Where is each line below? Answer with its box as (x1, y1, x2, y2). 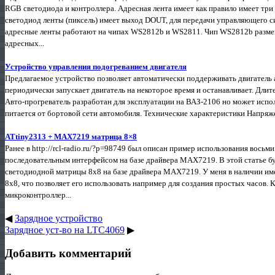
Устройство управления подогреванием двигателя (5, 61, 187, 71)
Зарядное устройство (15, 212, 103, 223)
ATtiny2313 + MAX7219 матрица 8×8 (5, 131, 137, 141)
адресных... (5, 38, 44, 48)
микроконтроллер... (5, 190, 71, 199)
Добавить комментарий (5, 247, 131, 260)
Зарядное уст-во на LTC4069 (5, 224, 125, 235)
